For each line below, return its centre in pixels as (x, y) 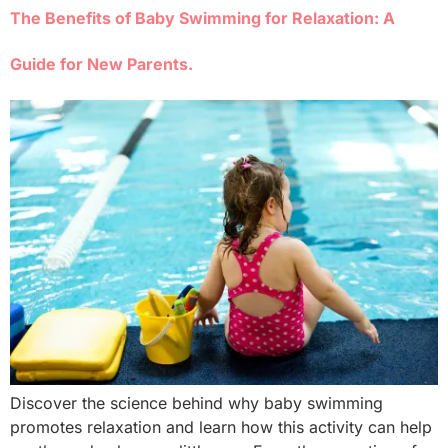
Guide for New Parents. (101, 64)
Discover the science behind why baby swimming (196, 403)
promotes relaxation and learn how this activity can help (221, 427)
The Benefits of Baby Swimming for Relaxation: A (202, 18)
